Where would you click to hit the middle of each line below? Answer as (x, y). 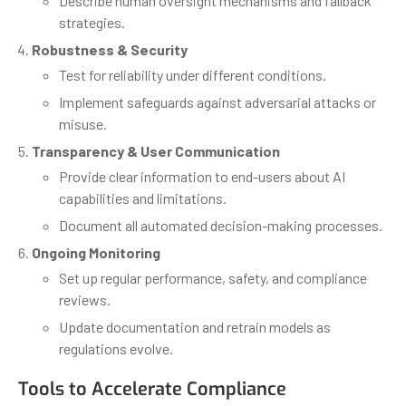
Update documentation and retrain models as (195, 326)
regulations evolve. (116, 348)
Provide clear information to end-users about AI (202, 176)
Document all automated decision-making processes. (221, 225)
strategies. (92, 22)
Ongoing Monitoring (96, 252)
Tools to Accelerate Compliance (152, 389)
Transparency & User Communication (156, 150)
